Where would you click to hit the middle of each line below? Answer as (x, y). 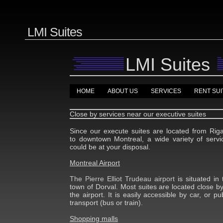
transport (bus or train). (106, 202)
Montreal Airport (95, 163)
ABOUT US (123, 91)
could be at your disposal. (110, 147)
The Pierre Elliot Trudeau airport (122, 178)
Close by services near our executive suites (138, 114)
